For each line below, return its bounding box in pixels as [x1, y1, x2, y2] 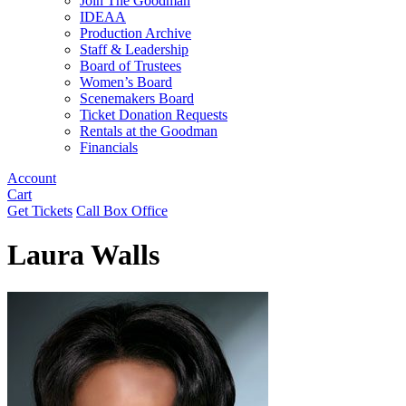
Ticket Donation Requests [80, 107, 227, 122]
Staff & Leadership [80, 42, 188, 57]
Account [7, 170, 56, 186]
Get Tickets [7, 203, 72, 218]
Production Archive [80, 25, 191, 41]
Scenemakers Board [80, 91, 194, 106]
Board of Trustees [80, 58, 181, 73]
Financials [80, 140, 138, 155]
